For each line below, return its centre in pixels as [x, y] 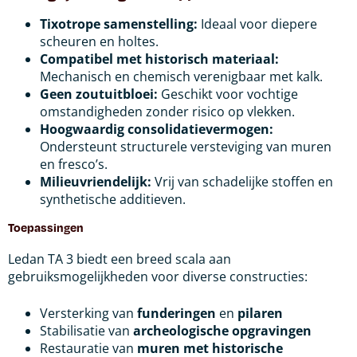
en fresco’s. [74, 164]
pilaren [260, 313]
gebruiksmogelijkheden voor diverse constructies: [158, 276]
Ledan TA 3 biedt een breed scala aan [120, 259]
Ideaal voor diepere [257, 24]
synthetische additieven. [113, 199]
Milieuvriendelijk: [96, 181]
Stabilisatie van [86, 330]
